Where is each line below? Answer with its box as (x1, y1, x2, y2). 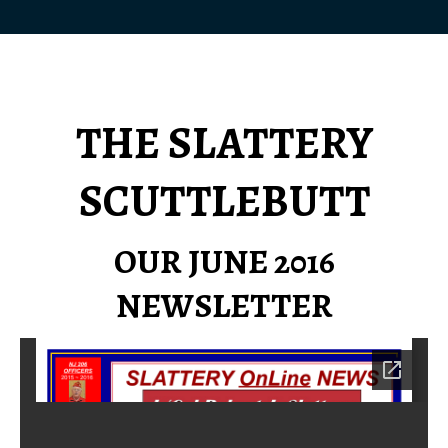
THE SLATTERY (75, 113, 373, 173)
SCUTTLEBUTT (78, 171, 370, 231)
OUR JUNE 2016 (113, 238, 335, 285)
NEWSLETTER (115, 282, 333, 329)
